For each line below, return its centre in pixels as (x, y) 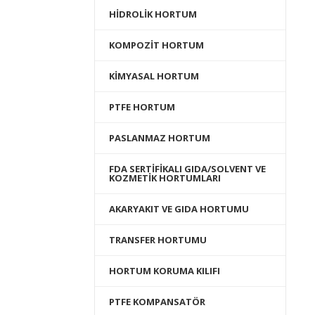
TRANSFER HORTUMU (158, 240)
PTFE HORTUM (142, 107)
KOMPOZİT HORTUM (157, 45)
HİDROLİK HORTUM (153, 14)
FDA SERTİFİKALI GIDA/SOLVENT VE (188, 169)
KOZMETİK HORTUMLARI (165, 178)
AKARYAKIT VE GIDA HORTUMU (179, 209)
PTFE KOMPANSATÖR (157, 302)
